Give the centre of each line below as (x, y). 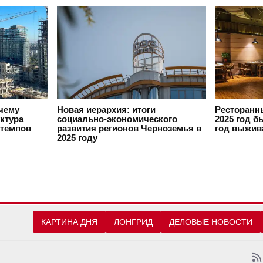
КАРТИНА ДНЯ (69, 222)
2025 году (77, 138)
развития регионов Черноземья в (129, 129)
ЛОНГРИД (133, 222)
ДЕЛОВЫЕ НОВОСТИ (211, 222)
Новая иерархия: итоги (106, 110)
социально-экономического (117, 119)
